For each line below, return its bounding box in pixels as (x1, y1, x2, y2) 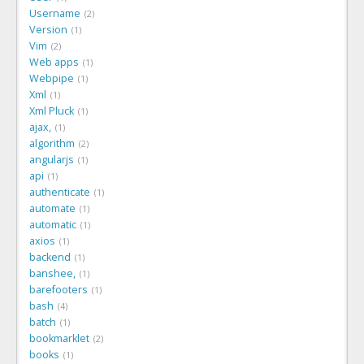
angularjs (29, 152, 74, 167)
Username (29, 6, 80, 20)
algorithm (29, 136, 75, 150)
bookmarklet (29, 331, 89, 345)
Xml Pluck (29, 103, 74, 118)
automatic (29, 217, 76, 232)
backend (29, 249, 71, 264)
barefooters (29, 282, 88, 297)
